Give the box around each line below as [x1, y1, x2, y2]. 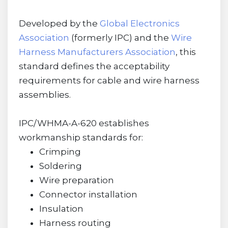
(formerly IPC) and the [69, 33, 171, 43]
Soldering [39, 161, 82, 172]
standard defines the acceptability [18, 61, 169, 72]
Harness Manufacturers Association [18, 47, 176, 58]
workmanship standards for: [18, 132, 143, 143]
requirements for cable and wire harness [18, 75, 199, 86]
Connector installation [39, 189, 137, 200]
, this [175, 47, 196, 58]
